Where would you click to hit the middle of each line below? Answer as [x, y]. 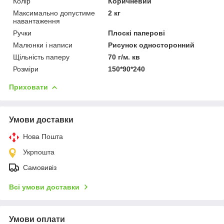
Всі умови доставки [44, 187]
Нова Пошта [43, 136]
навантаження [36, 21]
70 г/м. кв [124, 57]
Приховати [28, 87]
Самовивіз [40, 167]
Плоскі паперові [137, 33]
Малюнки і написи [43, 45]
